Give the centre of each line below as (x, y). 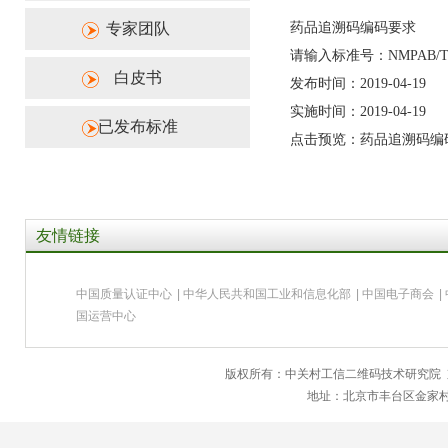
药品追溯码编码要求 (353, 27)
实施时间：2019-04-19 (358, 111)
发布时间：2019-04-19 (358, 83)
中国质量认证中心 (124, 294)
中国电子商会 (398, 294)
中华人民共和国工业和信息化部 (267, 294)
